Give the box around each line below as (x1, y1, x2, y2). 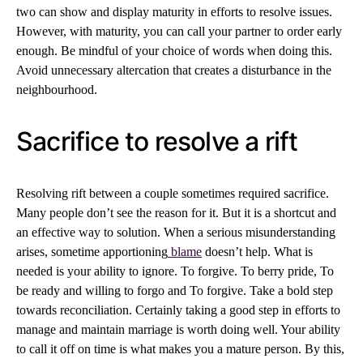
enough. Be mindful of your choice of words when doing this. (16, 44, 332, 58)
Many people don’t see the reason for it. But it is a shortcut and (16, 206, 336, 220)
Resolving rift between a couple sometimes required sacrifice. (16, 186, 329, 200)
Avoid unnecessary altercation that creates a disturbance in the (16, 63, 331, 77)
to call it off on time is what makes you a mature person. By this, (16, 342, 344, 356)
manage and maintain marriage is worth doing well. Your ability (16, 322, 340, 336)
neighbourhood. (16, 83, 97, 96)
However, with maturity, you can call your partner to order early (16, 24, 342, 38)
